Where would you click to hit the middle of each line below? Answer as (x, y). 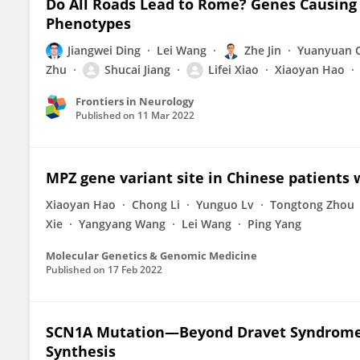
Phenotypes (88, 23)
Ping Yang (274, 224)
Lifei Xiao (233, 70)
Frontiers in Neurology (135, 101)
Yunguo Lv (225, 205)
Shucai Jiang (137, 70)
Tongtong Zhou (312, 205)
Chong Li (156, 205)
